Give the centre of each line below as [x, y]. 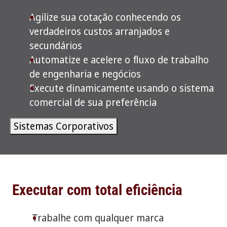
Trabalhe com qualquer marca [98, 217]
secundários [55, 46]
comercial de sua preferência [93, 102]
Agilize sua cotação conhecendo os [105, 17]
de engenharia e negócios [85, 74]
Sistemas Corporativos [64, 126]
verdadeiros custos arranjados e [99, 31]
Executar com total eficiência [98, 190]
